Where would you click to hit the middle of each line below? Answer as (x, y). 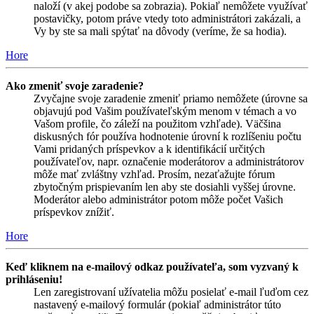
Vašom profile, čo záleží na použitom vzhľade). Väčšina (157, 124)
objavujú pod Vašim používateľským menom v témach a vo (165, 111)
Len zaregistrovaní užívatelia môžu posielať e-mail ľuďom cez (171, 292)
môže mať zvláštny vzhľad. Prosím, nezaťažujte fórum (154, 175)
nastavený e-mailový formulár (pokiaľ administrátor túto (157, 305)
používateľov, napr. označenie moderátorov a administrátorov (169, 162)
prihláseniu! (34, 280)
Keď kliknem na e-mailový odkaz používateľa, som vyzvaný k (152, 267)
